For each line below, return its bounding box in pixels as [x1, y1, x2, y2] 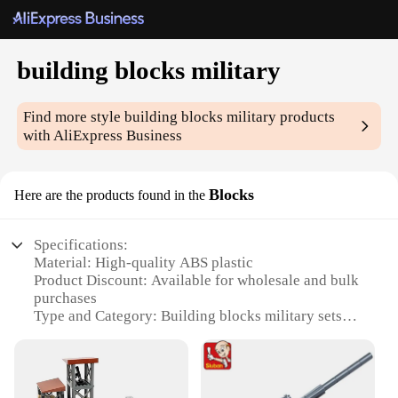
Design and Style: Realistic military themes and [34, 325, 332, 343]
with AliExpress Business [23, 127, 183, 145]
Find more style [23, 108, 125, 126]
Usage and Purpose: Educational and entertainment [34, 361, 355, 378]
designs [34, 343, 83, 361]
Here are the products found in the [14, 187, 205, 203]
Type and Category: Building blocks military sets [34, 307, 343, 325]
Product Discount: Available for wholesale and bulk [34, 272, 360, 290]
